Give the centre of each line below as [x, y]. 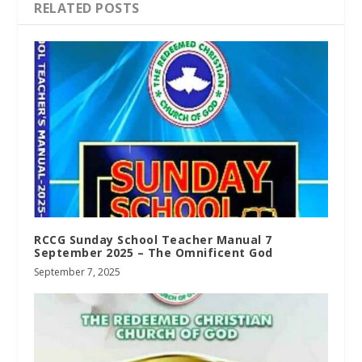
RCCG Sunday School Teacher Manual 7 [153, 239]
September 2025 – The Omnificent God [154, 252]
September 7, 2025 [78, 271]
